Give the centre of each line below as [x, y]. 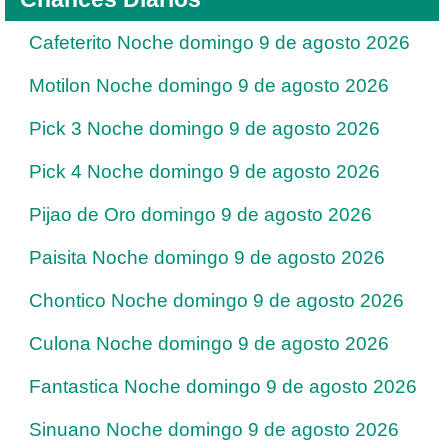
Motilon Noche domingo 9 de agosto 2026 [209, 85]
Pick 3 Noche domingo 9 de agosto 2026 [204, 128]
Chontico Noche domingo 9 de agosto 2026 [216, 300]
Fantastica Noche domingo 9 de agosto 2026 [223, 386]
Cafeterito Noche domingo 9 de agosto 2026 [219, 42]
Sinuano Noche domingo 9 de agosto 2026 [214, 429]
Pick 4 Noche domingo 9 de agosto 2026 [204, 171]
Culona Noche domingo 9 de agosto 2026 [209, 343]
